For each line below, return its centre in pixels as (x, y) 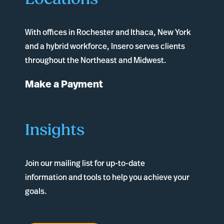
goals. (36, 191)
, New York (172, 32)
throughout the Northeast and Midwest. (96, 60)
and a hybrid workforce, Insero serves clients (105, 46)
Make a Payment (64, 84)
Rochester (96, 32)
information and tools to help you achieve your (107, 177)
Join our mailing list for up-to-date (85, 163)
